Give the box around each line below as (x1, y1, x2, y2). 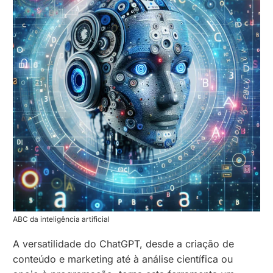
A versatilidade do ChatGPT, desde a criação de (13, 238, 235, 250)
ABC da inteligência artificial (13, 214, 110, 224)
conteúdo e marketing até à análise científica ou (13, 253, 233, 266)
